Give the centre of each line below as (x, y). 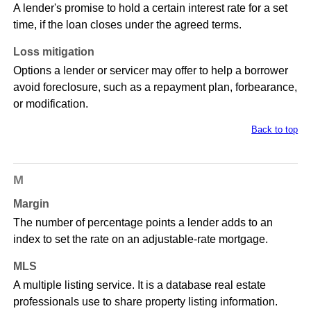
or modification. (50, 104)
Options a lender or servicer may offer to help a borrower (150, 71)
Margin (31, 204)
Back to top (275, 130)
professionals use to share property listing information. (145, 302)
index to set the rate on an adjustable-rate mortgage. (140, 239)
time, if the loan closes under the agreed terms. (127, 25)
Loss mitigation (53, 52)
